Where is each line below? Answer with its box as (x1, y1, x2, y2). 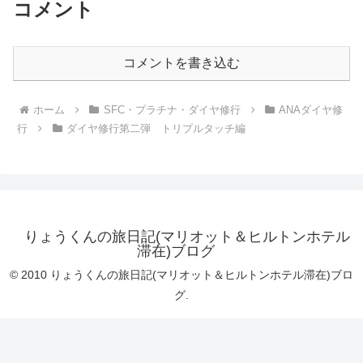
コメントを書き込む (123, 56, 240, 70)
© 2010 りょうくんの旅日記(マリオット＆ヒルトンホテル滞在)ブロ (10, 268, 353, 282)
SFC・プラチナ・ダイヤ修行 (103, 104, 241, 117)
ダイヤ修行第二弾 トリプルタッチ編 (66, 122, 246, 135)
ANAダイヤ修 (279, 104, 344, 117)
